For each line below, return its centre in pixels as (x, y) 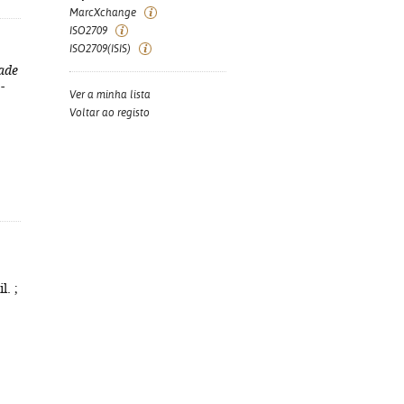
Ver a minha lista (110, 95)
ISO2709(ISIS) (100, 49)
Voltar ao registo (110, 113)
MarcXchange (103, 13)
